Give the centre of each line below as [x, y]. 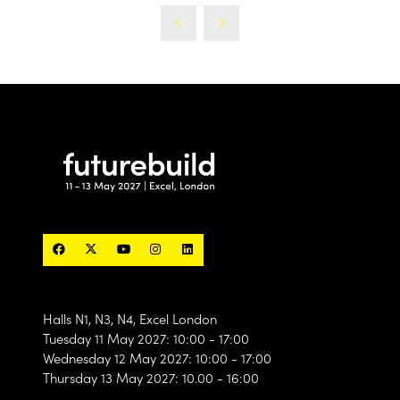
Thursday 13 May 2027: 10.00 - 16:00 [151, 377]
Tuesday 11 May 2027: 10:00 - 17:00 [146, 338]
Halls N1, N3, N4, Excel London [130, 318]
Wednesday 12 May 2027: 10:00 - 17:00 [157, 358]
